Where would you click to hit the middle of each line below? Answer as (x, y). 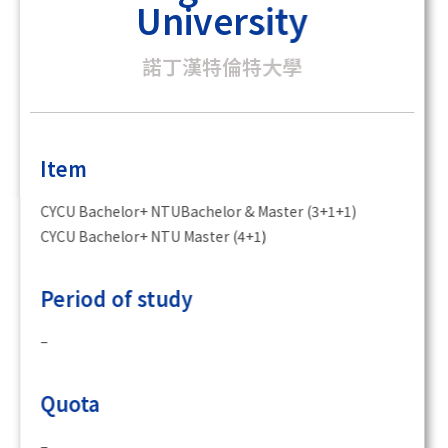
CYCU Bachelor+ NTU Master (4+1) (155, 236)
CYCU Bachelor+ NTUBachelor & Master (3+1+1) (200, 211)
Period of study (118, 299)
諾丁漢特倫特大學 (224, 67)
